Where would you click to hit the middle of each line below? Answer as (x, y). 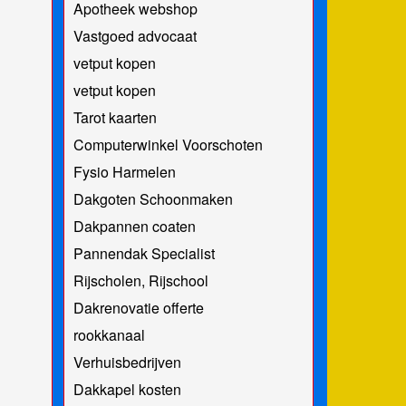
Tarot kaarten (115, 117)
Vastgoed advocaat (135, 35)
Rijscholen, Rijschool (140, 280)
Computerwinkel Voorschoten (168, 144)
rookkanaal (109, 334)
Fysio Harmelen (124, 171)
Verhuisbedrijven (127, 362)
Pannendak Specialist (144, 253)
